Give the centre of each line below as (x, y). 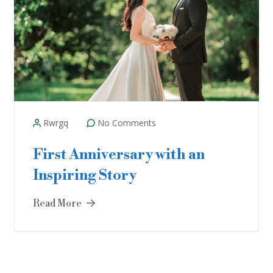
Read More (58, 204)
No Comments (126, 123)
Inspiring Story (85, 175)
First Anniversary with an (119, 155)
